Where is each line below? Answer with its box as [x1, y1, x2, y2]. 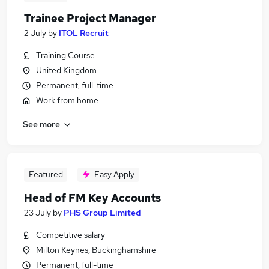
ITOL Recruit [59, 28, 109, 38]
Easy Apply [94, 169, 134, 180]
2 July [24, 28, 46, 38]
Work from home [36, 95, 98, 106]
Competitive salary [36, 229, 105, 240]
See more [23, 118, 60, 130]
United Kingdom [36, 65, 97, 76]
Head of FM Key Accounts [24, 191, 161, 205]
